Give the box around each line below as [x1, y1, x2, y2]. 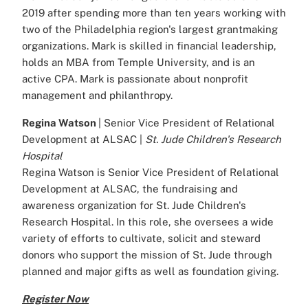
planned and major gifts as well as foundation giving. [22, 265, 278, 278]
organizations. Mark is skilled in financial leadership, [22, 40, 276, 52]
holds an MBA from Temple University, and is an [22, 56, 255, 69]
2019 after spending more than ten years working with [22, 7, 286, 19]
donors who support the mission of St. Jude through [22, 249, 272, 261]
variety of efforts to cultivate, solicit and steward [22, 232, 261, 245]
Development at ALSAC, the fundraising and [22, 183, 238, 195]
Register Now [22, 293, 89, 305]
